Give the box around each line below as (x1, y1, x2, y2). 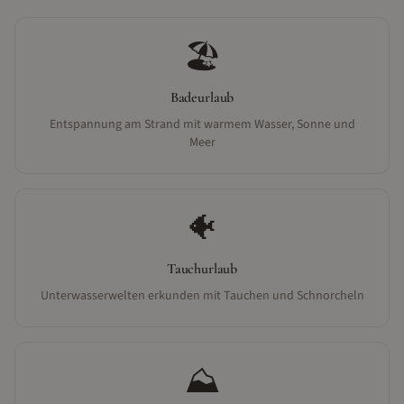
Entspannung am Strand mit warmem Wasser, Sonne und (49, 115, 355, 133)
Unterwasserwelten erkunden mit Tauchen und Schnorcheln (40, 287, 364, 305)
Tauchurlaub (166, 260, 238, 278)
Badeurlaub (170, 88, 234, 106)
